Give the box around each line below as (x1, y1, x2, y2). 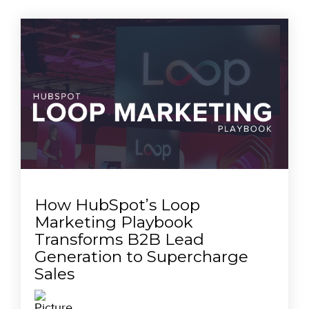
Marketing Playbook (34, 212, 193, 232)
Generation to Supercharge (34, 247, 248, 267)
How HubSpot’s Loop (34, 195, 200, 215)
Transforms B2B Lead (34, 230, 204, 250)
